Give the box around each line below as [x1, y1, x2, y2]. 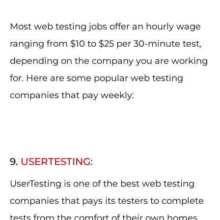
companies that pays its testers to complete [10, 195, 204, 206]
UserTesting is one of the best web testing [10, 178, 194, 189]
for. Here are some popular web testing [10, 73, 183, 83]
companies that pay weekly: [10, 90, 134, 101]
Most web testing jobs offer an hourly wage [10, 21, 201, 32]
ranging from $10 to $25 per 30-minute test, [10, 38, 201, 49]
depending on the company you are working [10, 55, 208, 66]
